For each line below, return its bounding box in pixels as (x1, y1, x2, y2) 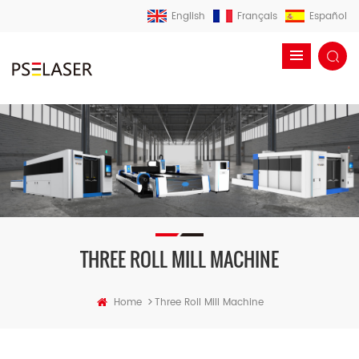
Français (237, 9, 277, 24)
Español (309, 9, 347, 24)
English (171, 9, 205, 24)
